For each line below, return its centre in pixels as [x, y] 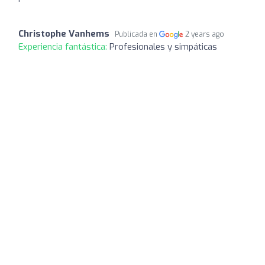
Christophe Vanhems [64, 33]
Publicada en [137, 34]
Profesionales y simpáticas [163, 46]
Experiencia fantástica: [64, 46]
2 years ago [205, 34]
